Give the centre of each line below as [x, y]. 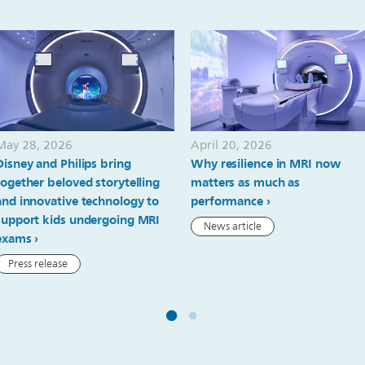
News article [233, 226]
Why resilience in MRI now [266, 163]
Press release [38, 264]
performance [227, 201]
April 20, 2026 [231, 145]
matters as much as [246, 182]
